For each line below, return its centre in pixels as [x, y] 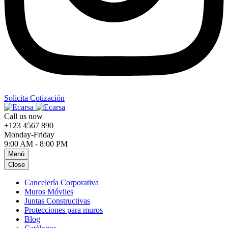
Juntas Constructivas [57, 201]
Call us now [23, 116]
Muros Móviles [49, 191]
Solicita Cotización [34, 98]
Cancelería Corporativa [62, 182]
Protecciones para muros [64, 210]
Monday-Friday [29, 134]
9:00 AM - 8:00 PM [36, 144]
